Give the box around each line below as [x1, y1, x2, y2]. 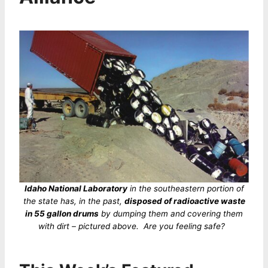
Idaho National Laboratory [24, 183, 127, 193]
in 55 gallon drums [25, 208, 99, 218]
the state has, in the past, [23, 196, 124, 206]
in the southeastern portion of [127, 183, 244, 193]
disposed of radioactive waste [124, 196, 245, 206]
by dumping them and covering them [99, 208, 243, 218]
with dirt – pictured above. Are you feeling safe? [38, 221, 230, 231]
